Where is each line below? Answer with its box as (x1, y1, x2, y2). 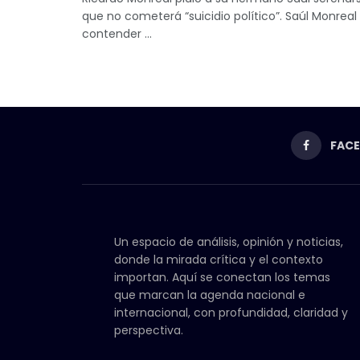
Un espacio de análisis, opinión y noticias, (114, 233, 343, 250)
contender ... (82, 25, 152, 42)
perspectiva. (114, 321, 183, 338)
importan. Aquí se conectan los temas (114, 268, 330, 285)
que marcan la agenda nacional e (114, 286, 305, 303)
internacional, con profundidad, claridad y (114, 304, 348, 321)
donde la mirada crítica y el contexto (114, 251, 323, 268)
